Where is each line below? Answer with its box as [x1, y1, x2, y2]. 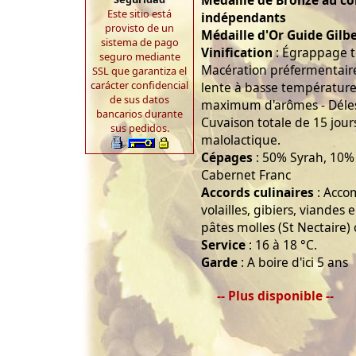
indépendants [201, 9, 286, 27]
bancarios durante [96, 106, 183, 121]
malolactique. [201, 131, 281, 149]
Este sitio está [107, 6, 172, 21]
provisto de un [105, 21, 174, 35]
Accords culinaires [201, 184, 314, 202]
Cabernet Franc [201, 166, 291, 184]
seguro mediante [99, 49, 180, 64]
